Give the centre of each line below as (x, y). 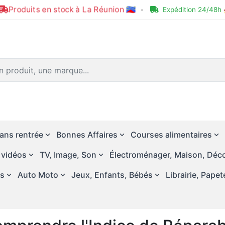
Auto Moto (38, 175)
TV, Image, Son (68, 155)
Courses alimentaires (171, 135)
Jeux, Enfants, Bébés (112, 175)
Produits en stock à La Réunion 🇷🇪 (72, 9)
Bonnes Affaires (87, 135)
